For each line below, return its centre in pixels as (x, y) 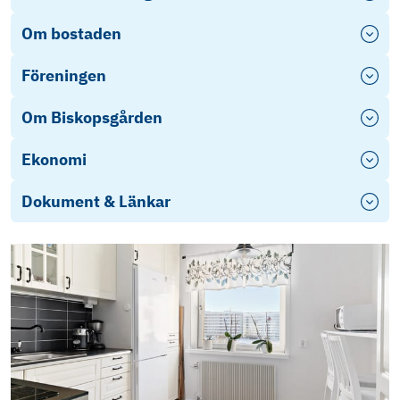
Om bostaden (71, 34)
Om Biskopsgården (92, 118)
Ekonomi (54, 160)
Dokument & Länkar (96, 202)
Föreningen (64, 76)
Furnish (46, 283)
